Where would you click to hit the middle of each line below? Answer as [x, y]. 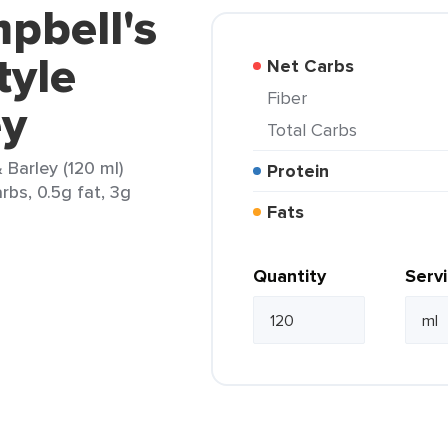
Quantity [289, 276]
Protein [303, 171]
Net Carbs [317, 66]
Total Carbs [316, 129]
